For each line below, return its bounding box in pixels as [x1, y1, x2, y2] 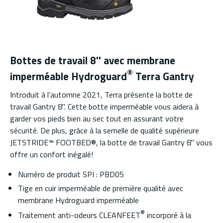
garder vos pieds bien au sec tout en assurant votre [10, 112, 184, 124]
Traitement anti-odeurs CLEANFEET [18, 209, 140, 222]
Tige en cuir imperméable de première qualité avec [18, 182, 183, 194]
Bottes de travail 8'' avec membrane [10, 52, 175, 69]
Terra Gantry [133, 68, 194, 85]
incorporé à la [145, 209, 191, 222]
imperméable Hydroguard [10, 68, 127, 85]
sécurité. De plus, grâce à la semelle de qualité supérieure [10, 124, 199, 136]
